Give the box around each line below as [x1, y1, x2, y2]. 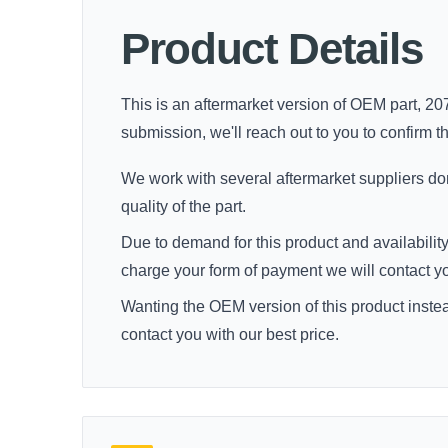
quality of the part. [121, 198, 246, 215]
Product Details [121, 24, 423, 73]
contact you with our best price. [121, 326, 339, 343]
